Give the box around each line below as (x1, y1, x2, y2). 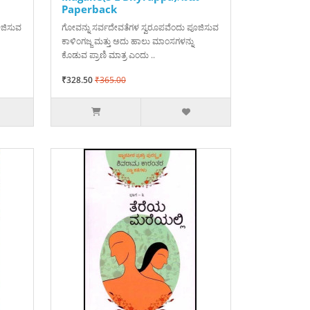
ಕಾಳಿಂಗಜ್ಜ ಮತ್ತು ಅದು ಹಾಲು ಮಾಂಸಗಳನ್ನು (61, 35, 194, 48)
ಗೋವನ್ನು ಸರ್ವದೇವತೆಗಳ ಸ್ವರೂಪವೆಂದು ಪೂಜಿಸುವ (61, 21, 219, 34)
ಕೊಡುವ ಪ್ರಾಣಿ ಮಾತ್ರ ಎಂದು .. (61, 49, 155, 62)
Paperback (61, 2, 117, 17)
